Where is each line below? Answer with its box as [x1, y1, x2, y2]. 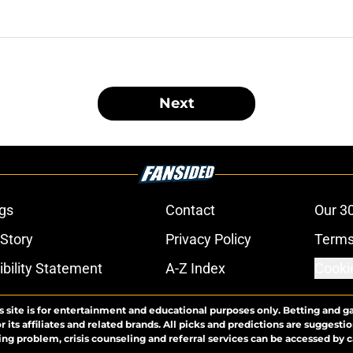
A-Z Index [165, 260, 225, 277]
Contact [165, 202, 215, 219]
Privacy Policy [165, 231, 251, 248]
